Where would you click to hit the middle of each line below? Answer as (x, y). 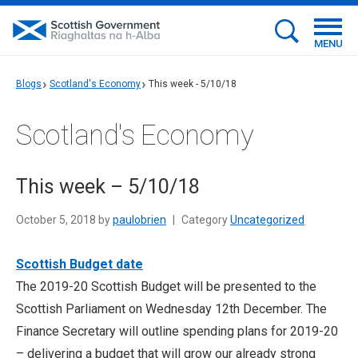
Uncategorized (267, 220)
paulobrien (139, 220)
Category (205, 220)
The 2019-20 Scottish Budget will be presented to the (166, 286)
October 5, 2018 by (64, 220)
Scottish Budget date (80, 264)
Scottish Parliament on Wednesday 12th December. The (171, 309)
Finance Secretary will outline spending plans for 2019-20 (177, 331)
